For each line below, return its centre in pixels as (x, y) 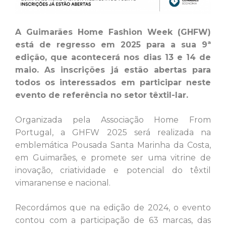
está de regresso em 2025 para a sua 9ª (113, 45)
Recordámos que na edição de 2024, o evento (113, 208)
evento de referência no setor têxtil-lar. (104, 95)
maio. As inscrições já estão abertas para (113, 70)
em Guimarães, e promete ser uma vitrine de (113, 158)
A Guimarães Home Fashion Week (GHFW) (113, 32)
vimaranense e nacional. (64, 183)
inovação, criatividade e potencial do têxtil (113, 171)
